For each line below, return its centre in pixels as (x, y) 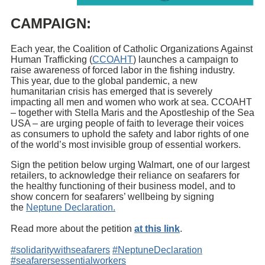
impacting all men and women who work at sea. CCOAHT (131, 102)
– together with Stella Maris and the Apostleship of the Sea (132, 113)
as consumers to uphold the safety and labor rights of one (130, 134)
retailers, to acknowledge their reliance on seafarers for (125, 176)
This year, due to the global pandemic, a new (104, 81)
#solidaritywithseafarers (60, 250)
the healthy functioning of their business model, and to (123, 186)
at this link (157, 229)
